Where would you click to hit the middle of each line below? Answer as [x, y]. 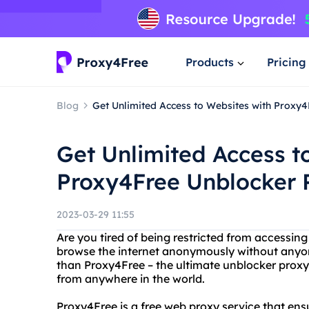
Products [210, 62]
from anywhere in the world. [131, 279]
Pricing [287, 62]
